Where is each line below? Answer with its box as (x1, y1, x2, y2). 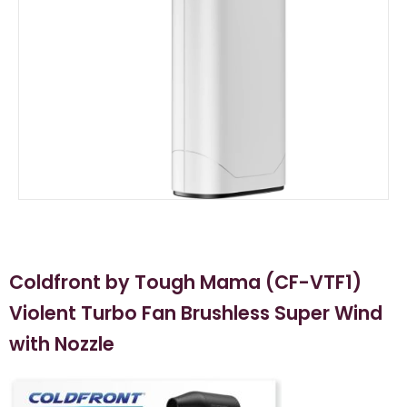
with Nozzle (9, 331, 114, 358)
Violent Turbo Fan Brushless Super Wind (9, 300, 382, 327)
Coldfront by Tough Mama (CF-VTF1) (9, 269, 362, 296)
